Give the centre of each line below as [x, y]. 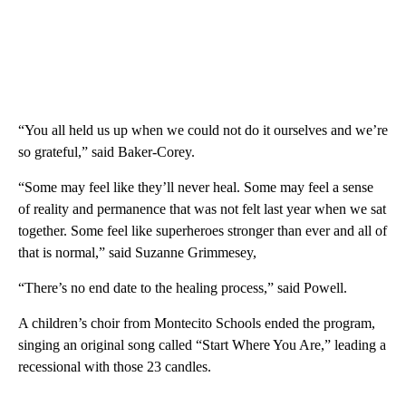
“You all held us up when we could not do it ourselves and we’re [203, 130]
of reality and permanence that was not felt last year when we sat [202, 208]
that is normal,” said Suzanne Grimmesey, [139, 252]
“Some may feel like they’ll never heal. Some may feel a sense [196, 187]
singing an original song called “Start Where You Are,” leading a [202, 344]
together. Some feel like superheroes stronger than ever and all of [203, 230]
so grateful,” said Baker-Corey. [108, 151]
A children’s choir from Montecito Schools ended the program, [197, 323]
